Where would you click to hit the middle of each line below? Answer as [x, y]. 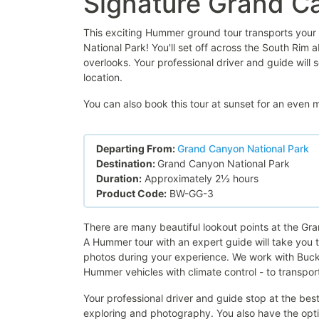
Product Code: [131, 193]
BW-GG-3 [190, 193]
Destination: [127, 163]
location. [103, 77]
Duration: [119, 178]
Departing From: [137, 148]
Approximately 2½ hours [200, 178]
